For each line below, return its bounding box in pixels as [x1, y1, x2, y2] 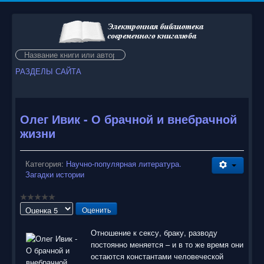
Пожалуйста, [20, 207, 66, 219]
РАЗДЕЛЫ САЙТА [15, 65, 81, 77]
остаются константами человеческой [91, 250, 223, 262]
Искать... [15, 48, 47, 59]
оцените [20, 218, 48, 230]
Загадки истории [25, 168, 84, 180]
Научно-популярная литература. [66, 157, 181, 169]
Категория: [25, 157, 66, 169]
